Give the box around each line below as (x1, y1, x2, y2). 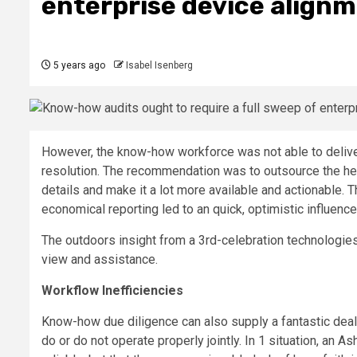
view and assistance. (41, 252, 164, 268)
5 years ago (51, 60, 105, 72)
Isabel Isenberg (126, 60, 193, 72)
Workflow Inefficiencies (41, 283, 183, 299)
